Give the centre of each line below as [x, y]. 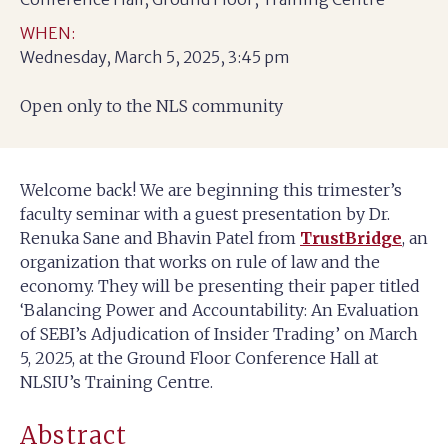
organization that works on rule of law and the [200, 262]
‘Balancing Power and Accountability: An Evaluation [219, 310]
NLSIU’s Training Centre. [116, 382]
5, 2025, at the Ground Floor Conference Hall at [199, 358]
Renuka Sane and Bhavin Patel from [160, 238]
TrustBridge [351, 238]
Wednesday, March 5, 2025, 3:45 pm [155, 57]
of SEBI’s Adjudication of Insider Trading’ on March [219, 334]
